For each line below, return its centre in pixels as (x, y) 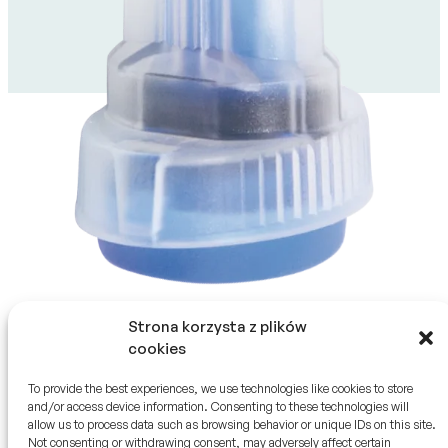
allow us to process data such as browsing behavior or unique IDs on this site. (232, 424)
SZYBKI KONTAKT (67, 433)
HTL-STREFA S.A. (285, 433)
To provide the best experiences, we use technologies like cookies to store (220, 388)
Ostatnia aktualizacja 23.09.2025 (352, 321)
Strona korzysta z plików (217, 326)
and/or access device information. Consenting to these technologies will (218, 406)
